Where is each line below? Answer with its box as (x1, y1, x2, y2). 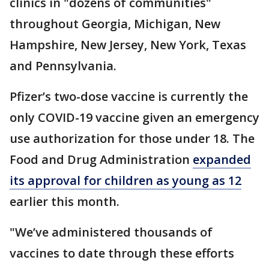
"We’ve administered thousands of (10, 224, 213, 240)
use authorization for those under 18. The (10, 130, 255, 147)
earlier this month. (10, 193, 122, 210)
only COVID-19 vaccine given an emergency (10, 109, 259, 125)
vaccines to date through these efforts (10, 245, 234, 261)
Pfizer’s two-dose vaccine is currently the (10, 88, 248, 104)
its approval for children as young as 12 (10, 172, 241, 189)
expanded (193, 151, 251, 168)
